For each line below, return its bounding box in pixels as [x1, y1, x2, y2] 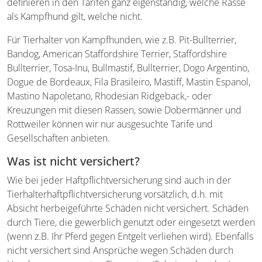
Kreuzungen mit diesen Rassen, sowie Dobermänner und [7, 103, 242, 116]
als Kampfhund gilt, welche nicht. [7, 9, 143, 23]
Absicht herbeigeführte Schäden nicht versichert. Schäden [7, 201, 249, 215]
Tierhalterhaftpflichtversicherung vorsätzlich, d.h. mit [7, 187, 223, 201]
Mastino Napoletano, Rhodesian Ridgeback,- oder [7, 89, 212, 102]
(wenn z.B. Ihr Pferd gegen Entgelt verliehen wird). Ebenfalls [7, 229, 253, 243]
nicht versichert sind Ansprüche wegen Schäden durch [7, 243, 233, 257]
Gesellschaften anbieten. [7, 131, 110, 144]
